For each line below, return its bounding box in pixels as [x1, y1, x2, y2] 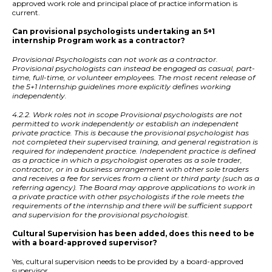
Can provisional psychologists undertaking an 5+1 [12, 27, 215, 36]
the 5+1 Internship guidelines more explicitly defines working [12, 82, 231, 92]
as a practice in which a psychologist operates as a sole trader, [12, 155, 242, 165]
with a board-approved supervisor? [12, 238, 159, 248]
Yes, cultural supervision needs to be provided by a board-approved [12, 257, 243, 267]
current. [12, 8, 42, 18]
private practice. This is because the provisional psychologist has [12, 128, 249, 138]
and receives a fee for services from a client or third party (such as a [12, 174, 259, 183]
